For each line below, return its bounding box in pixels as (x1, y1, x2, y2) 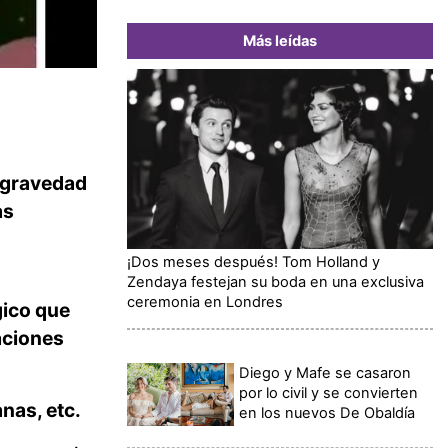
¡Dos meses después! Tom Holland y (127, 252, 380, 271)
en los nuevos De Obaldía (239, 403, 416, 422)
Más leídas (243, 31, 317, 50)
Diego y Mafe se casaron (239, 363, 412, 382)
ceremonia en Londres (127, 292, 283, 311)
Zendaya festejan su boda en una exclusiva (127, 272, 424, 291)
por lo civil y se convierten (239, 383, 419, 402)
